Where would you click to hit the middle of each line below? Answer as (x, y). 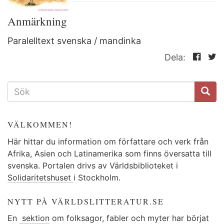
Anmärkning (39, 21)
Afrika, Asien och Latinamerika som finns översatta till (109, 153)
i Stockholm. (97, 177)
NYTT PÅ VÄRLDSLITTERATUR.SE (86, 201)
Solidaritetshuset (40, 177)
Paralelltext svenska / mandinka (74, 41)
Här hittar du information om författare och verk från (108, 141)
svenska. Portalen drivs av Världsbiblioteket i (93, 165)
